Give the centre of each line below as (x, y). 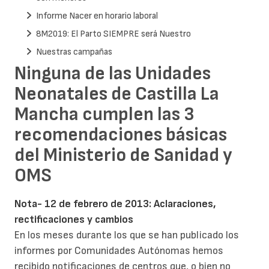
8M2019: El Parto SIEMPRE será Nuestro (113, 34)
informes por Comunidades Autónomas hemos (119, 251)
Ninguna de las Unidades (113, 73)
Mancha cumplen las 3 (104, 114)
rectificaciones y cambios (74, 220)
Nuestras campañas (74, 52)
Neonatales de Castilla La (117, 94)
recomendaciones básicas (121, 134)
